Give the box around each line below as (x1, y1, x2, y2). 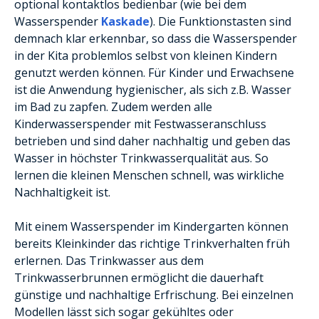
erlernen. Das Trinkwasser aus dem (14, 252, 204, 268)
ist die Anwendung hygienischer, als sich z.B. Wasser (14, 81, 291, 98)
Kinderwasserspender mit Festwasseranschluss (14, 115, 266, 132)
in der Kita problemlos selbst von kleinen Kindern (14, 47, 277, 63)
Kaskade (101, 13, 150, 29)
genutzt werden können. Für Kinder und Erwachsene (14, 64, 294, 80)
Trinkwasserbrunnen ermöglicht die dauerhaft (14, 269, 263, 286)
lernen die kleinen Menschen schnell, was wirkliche (14, 167, 284, 183)
